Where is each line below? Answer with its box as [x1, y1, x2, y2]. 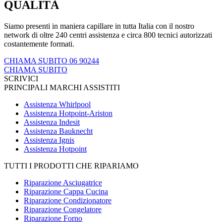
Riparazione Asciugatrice [24, 178, 102, 187]
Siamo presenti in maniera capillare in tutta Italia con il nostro [4, 21, 194, 30]
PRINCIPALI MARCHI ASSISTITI [4, 83, 120, 92]
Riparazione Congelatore [24, 205, 102, 214]
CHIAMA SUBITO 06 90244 [4, 56, 99, 65]
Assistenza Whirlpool [24, 100, 91, 109]
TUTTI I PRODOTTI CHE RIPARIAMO [4, 161, 139, 170]
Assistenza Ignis [24, 135, 74, 144]
